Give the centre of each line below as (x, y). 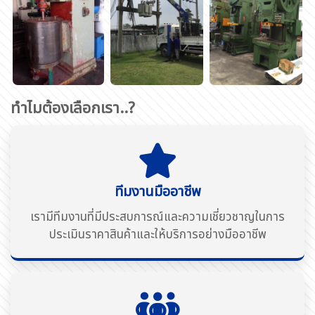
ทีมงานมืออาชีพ (157, 192)
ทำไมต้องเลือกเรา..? (73, 108)
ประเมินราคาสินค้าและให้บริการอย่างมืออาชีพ (157, 234)
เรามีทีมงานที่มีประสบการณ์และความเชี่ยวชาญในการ (157, 217)
